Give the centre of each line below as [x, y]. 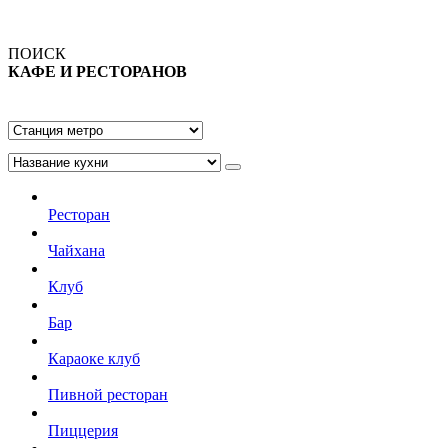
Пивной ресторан [108, 394]
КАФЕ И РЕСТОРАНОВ [97, 71]
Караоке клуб [94, 358]
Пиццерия [83, 430]
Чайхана [76, 250]
